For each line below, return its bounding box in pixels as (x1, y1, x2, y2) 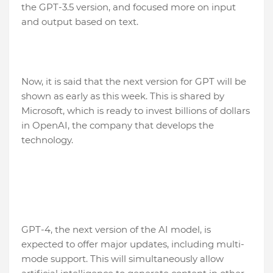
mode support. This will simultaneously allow (21, 253, 224, 265)
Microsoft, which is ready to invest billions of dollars (21, 105, 250, 117)
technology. (21, 134, 73, 146)
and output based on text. (21, 16, 138, 28)
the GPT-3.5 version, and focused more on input (21, 1, 236, 13)
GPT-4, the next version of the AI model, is (21, 224, 211, 236)
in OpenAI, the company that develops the (21, 119, 214, 132)
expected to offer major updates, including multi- (21, 238, 244, 250)
